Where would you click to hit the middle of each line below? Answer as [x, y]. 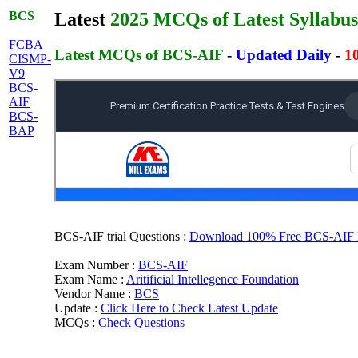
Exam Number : [96, 265]
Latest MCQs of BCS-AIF [139, 54]
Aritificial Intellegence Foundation [213, 279]
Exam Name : [90, 279]
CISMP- [30, 59]
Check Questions [141, 322]
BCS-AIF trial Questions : [122, 236]
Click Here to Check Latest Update [189, 308]
